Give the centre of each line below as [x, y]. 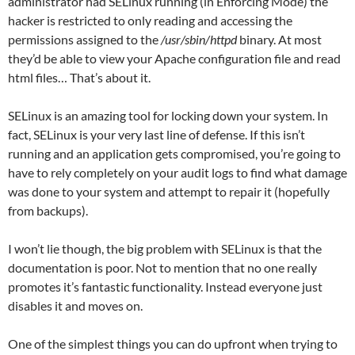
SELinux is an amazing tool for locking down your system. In [168, 115]
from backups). [48, 210]
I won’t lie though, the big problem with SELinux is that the [165, 248]
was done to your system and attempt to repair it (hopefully [169, 191]
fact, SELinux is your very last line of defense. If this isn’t [157, 134]
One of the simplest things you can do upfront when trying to [173, 343]
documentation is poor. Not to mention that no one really [162, 267]
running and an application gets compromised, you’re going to [174, 153]
